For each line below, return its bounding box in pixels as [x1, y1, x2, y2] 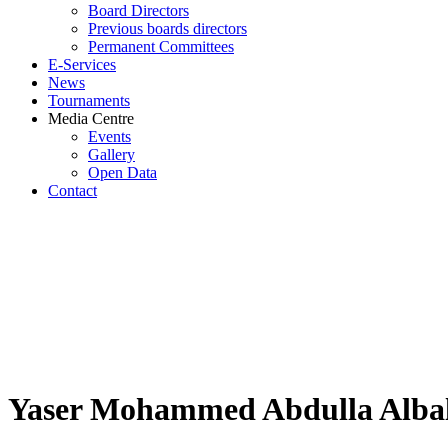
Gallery [88, 146, 135, 163]
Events [88, 128, 131, 145]
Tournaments [48, 92, 130, 109]
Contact [48, 182, 97, 199]
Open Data [88, 164, 157, 181]
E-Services [48, 56, 116, 73]
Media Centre [48, 110, 134, 127]
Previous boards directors [88, 20, 247, 37]
